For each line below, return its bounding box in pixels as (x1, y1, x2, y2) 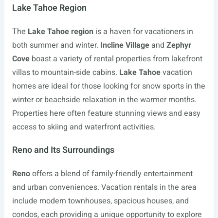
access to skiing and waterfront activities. (12, 121, 156, 133)
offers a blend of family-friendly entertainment (30, 168, 193, 180)
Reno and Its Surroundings (12, 144, 114, 157)
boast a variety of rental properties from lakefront (29, 53, 202, 65)
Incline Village (100, 39, 149, 51)
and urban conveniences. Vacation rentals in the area (12, 182, 197, 193)
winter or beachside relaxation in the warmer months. (12, 94, 197, 106)
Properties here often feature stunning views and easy (12, 108, 200, 119)
